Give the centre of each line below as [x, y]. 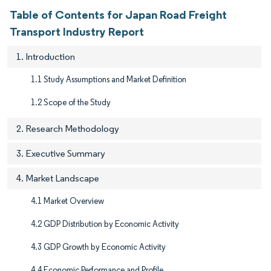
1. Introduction [46, 57]
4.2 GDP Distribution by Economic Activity [105, 224]
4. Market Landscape [58, 178]
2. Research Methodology [68, 129]
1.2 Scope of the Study [71, 103]
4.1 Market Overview [67, 201]
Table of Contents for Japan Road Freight [118, 15]
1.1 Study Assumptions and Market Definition [109, 80]
